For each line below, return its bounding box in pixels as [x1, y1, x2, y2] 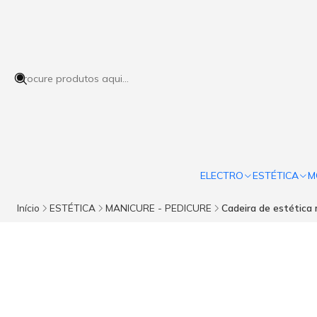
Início [17, 201, 40, 214]
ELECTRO [200, 168, 243, 182]
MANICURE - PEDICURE [105, 201, 212, 214]
